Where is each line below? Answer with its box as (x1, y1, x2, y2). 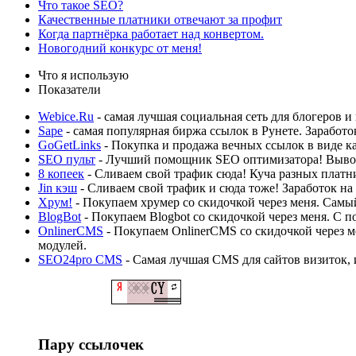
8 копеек (38, 166, 84, 180)
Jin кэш (38, 180, 77, 195)
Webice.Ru (38, 109, 94, 123)
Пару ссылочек (38, 336, 144, 354)
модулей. (38, 238, 87, 252)
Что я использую (38, 68, 129, 82)
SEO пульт (38, 152, 95, 166)
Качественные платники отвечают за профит (38, 12, 282, 26)
